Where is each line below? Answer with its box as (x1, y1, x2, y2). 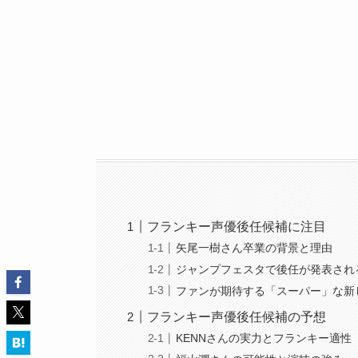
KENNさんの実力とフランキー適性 (176, 332, 352, 345)
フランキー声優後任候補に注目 (147, 219, 327, 233)
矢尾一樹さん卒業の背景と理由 (176, 241, 333, 255)
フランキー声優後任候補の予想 (147, 309, 327, 324)
